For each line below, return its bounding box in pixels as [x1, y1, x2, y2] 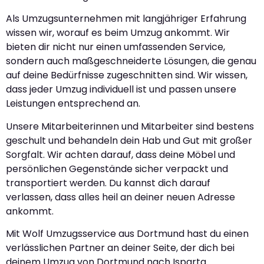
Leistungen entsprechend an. [6, 97, 140, 111]
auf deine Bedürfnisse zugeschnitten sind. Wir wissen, [6, 68, 247, 82]
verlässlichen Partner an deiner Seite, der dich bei [6, 240, 235, 255]
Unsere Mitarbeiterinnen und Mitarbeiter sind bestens [6, 119, 254, 133]
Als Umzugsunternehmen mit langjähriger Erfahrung [6, 12, 246, 26]
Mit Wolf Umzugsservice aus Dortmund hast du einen [6, 226, 249, 240]
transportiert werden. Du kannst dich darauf [6, 176, 210, 190]
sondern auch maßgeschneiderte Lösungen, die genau [6, 54, 256, 68]
